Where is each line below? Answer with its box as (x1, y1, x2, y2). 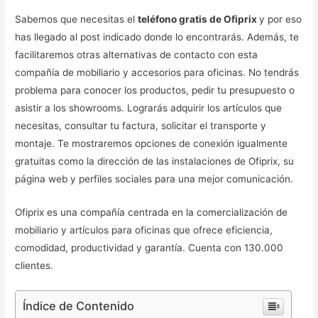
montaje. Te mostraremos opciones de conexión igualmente (15, 138, 288, 150)
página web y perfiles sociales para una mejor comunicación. (15, 173, 294, 185)
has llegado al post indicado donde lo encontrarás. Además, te (15, 31, 300, 43)
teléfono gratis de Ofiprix (138, 13, 260, 26)
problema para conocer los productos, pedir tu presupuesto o (15, 84, 295, 97)
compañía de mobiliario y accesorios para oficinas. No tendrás (15, 67, 300, 79)
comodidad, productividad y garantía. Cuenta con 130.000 (15, 242, 284, 254)
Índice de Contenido (23, 299, 135, 314)
